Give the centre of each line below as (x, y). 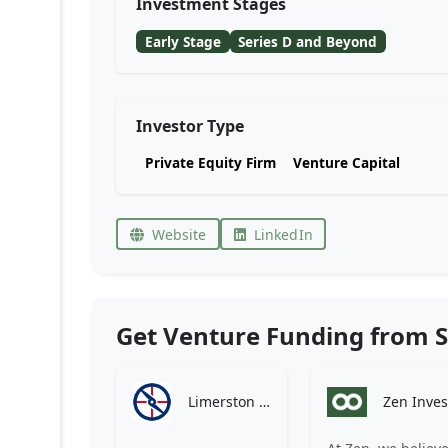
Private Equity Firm (210, 163)
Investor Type (190, 125)
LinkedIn (283, 234)
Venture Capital (347, 163)
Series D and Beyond (308, 41)
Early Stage (182, 41)
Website (179, 234)
